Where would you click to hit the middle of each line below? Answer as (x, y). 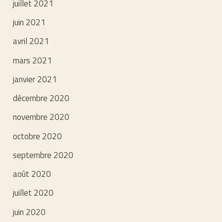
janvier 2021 (35, 79)
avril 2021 (31, 41)
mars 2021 (33, 60)
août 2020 (32, 174)
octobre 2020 (38, 136)
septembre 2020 (43, 155)
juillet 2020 (33, 193)
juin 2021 (29, 23)
